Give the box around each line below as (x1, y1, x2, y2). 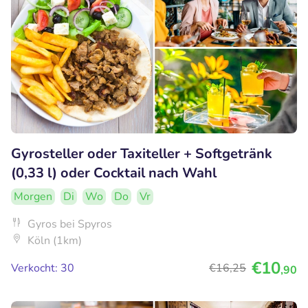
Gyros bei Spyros (27, 217, 112, 232)
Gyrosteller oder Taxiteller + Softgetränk (11, 144, 272, 164)
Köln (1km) (27, 233, 82, 249)
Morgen (14, 189, 52, 205)
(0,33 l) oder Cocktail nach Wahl (11, 164, 217, 183)
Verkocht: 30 (11, 261, 74, 276)
